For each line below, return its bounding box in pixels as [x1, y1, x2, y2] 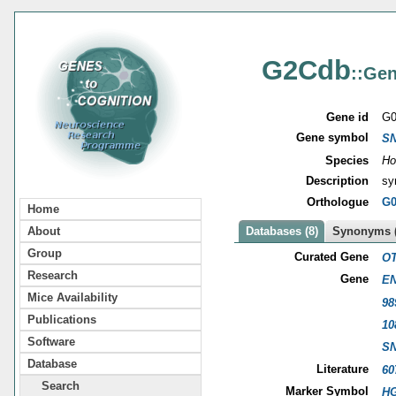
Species [325, 153, 369, 167]
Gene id [326, 110, 369, 125]
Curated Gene [294, 249, 369, 263]
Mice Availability [27, 290, 118, 304]
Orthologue [307, 194, 369, 209]
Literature [316, 362, 369, 376]
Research [27, 268, 78, 282]
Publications [27, 312, 96, 326]
